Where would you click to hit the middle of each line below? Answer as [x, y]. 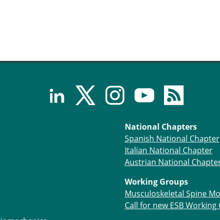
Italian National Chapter [168, 150]
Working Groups [156, 181]
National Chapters [161, 126]
